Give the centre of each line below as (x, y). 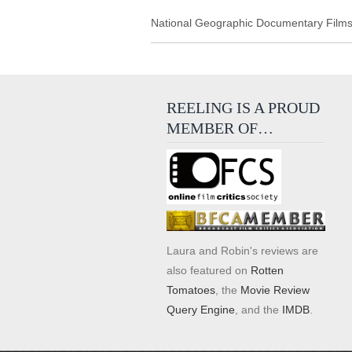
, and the (258, 309)
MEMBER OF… (220, 128)
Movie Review (275, 290)
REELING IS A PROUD (243, 108)
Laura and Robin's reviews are (242, 250)
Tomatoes (191, 290)
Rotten (267, 270)
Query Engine (201, 309)
